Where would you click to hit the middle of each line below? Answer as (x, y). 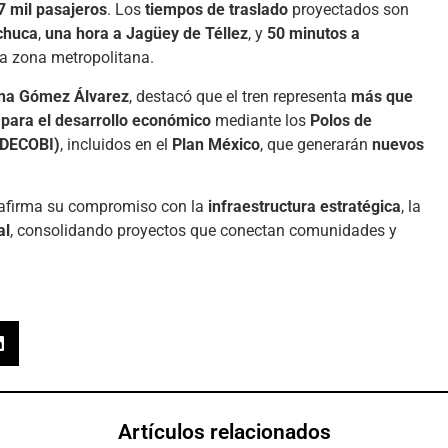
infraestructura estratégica (304, 206)
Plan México (216, 144)
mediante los (260, 120)
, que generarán (316, 144)
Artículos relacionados (224, 432)
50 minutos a (313, 34)
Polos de (341, 120)
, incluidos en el (116, 144)
